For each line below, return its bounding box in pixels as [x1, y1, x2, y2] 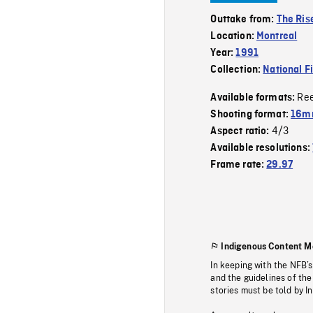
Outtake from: [210, 13, 277, 25]
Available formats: [210, 92, 298, 103]
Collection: [210, 64, 263, 75]
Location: [210, 30, 257, 42]
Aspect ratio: [210, 125, 272, 137]
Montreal [256, 30, 298, 42]
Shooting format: [210, 108, 291, 120]
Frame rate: [210, 159, 267, 170]
